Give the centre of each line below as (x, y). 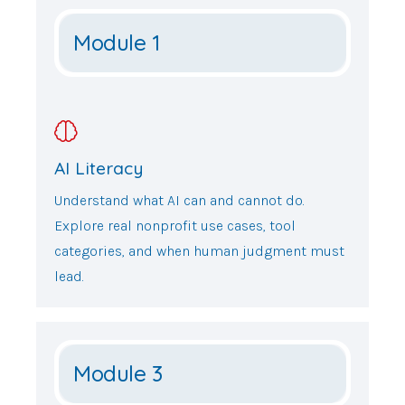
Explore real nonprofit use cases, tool (175, 226)
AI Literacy (99, 168)
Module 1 (117, 42)
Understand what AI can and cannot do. (179, 201)
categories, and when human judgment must (199, 251)
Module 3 (118, 374)
